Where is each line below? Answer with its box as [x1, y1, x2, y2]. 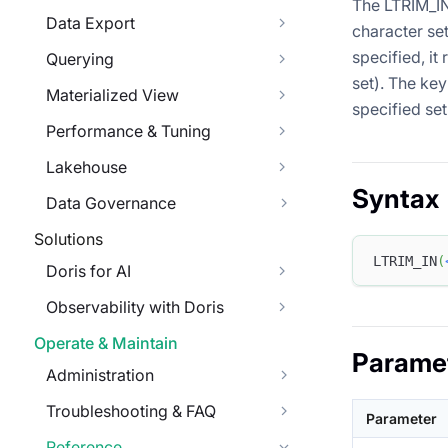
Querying [46, 49, 114, 69]
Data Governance [46, 193, 176, 213]
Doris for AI [46, 261, 131, 281]
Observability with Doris [46, 297, 224, 317]
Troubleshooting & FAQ [46, 401, 216, 421]
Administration [46, 365, 154, 385]
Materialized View [46, 85, 179, 105]
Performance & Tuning [46, 121, 211, 141]
